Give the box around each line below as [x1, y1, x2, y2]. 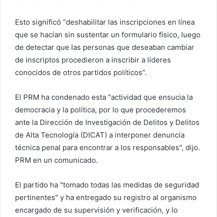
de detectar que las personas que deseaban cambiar [15, 43, 194, 52]
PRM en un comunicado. [15, 155, 98, 165]
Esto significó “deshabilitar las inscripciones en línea [15, 17, 195, 27]
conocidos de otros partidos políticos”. [15, 68, 147, 77]
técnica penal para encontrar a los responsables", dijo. [15, 143, 200, 152]
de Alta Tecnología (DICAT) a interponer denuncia [15, 130, 185, 139]
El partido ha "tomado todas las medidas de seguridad [15, 180, 199, 189]
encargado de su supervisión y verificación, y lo [15, 205, 178, 215]
